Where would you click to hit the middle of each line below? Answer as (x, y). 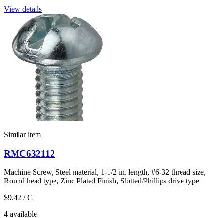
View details (23, 9)
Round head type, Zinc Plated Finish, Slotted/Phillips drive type (101, 181)
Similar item (22, 134)
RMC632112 (29, 153)
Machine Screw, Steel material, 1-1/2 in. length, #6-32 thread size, (105, 172)
